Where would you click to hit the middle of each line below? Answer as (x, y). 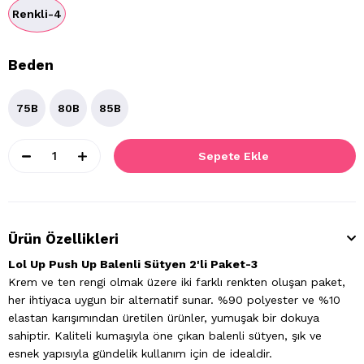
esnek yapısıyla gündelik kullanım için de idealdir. (140, 354)
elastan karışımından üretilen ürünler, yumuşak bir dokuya (164, 318)
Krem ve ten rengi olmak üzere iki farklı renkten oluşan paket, (177, 282)
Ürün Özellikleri (63, 239)
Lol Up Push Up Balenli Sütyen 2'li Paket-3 (134, 264)
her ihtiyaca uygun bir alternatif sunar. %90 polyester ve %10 (174, 300)
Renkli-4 (37, 14)
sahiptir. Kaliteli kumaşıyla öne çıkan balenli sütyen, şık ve (165, 336)
